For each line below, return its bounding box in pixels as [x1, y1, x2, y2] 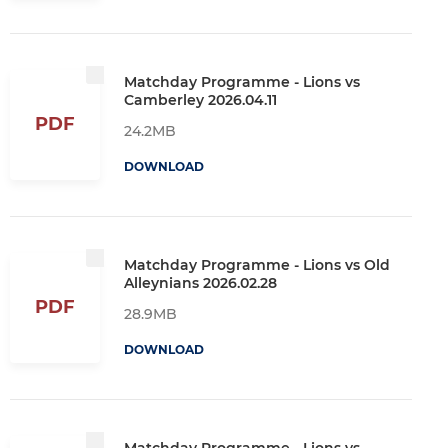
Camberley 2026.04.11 [124, 90, 277, 109]
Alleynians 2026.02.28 [124, 273, 277, 292]
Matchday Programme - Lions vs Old [124, 255, 390, 274]
